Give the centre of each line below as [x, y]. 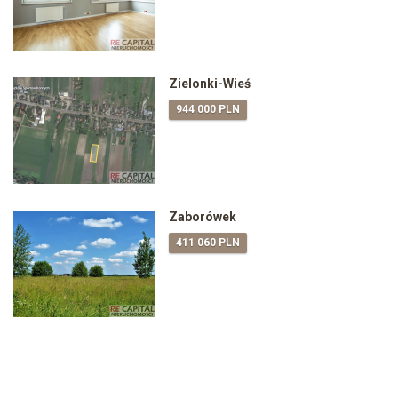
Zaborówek [203, 217]
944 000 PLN [208, 110]
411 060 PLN [208, 243]
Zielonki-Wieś [210, 84]
